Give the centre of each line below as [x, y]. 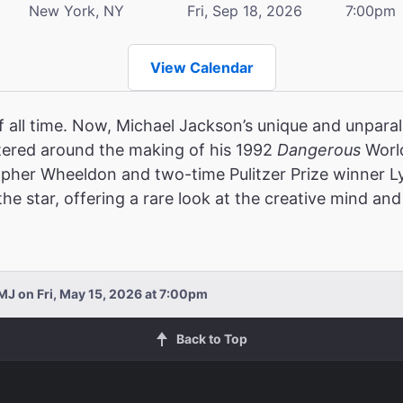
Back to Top [211, 338]
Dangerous [319, 149]
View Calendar [201, 67]
